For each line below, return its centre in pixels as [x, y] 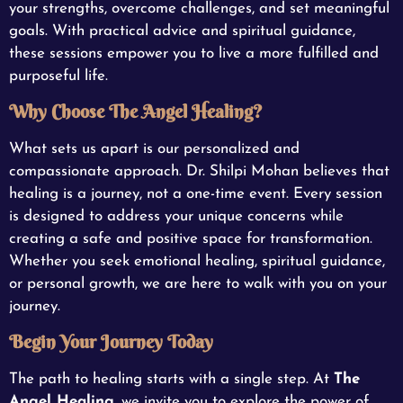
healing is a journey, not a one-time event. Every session [196, 193]
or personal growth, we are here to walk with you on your [198, 283]
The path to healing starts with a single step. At [171, 380]
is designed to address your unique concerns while [176, 216]
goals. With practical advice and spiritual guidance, [182, 31]
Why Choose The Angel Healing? [136, 111]
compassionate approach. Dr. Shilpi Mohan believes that [199, 171]
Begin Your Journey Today [111, 342]
